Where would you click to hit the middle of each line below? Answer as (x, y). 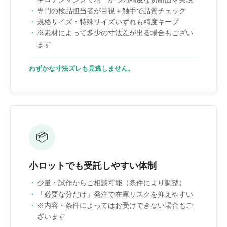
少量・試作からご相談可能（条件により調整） (111, 183)
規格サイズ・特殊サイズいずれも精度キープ (108, 22)
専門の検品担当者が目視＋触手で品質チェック (111, 10)
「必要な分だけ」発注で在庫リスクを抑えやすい (115, 194)
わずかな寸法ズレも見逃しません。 (82, 68)
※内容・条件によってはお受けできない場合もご (115, 205)
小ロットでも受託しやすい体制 (93, 165)
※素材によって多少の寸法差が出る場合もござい (115, 33)
